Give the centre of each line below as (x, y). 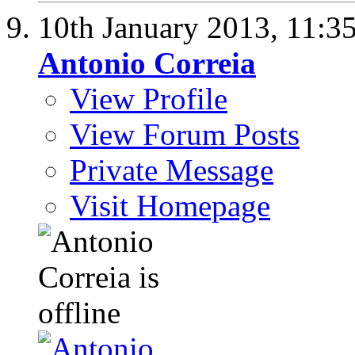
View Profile (149, 98)
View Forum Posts (185, 134)
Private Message (172, 170)
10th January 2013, (162, 27)
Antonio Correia (147, 63)
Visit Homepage (170, 205)
